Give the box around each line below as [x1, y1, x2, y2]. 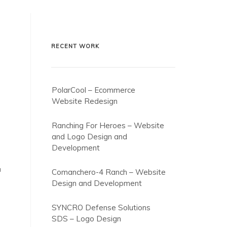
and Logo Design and [52, 132, 127, 141]
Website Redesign [52, 96, 118, 106]
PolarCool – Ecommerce [52, 85, 135, 95]
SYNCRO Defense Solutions [52, 203, 150, 212]
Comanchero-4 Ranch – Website [52, 167, 166, 177]
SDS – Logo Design [52, 214, 121, 223]
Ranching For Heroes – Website [52, 121, 164, 130]
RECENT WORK [51, 43, 99, 50]
